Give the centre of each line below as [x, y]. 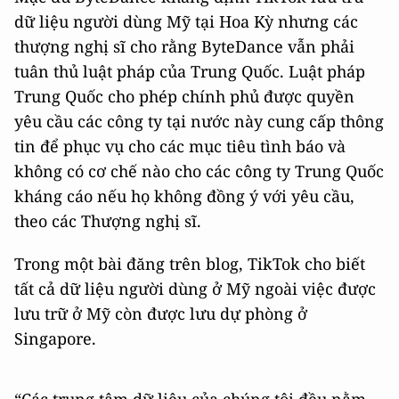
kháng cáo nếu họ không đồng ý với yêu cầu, [184, 195]
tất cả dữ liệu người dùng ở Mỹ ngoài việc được [195, 288]
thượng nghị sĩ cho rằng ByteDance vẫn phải [184, 46]
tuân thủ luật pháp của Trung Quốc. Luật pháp [190, 71]
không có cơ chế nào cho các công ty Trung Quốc [199, 171]
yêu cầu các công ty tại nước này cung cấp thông [199, 121]
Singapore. [55, 338]
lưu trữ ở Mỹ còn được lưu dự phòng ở [161, 313]
